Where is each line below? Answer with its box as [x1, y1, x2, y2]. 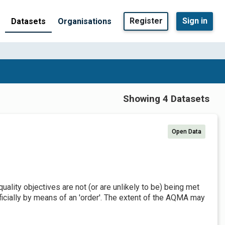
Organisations [58, 16, 111, 26]
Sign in [182, 16, 207, 26]
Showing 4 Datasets [123, 92, 209, 104]
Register [129, 16, 163, 26]
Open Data [172, 128, 201, 135]
